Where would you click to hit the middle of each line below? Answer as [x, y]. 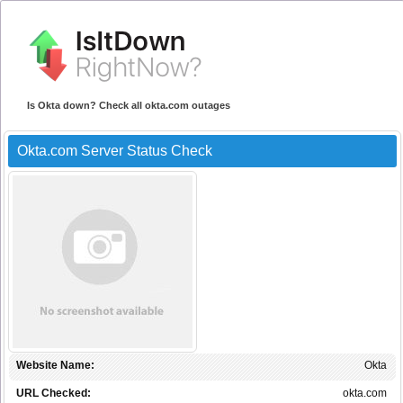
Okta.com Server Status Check [115, 151]
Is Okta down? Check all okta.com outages [129, 106]
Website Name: [55, 366]
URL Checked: [54, 394]
